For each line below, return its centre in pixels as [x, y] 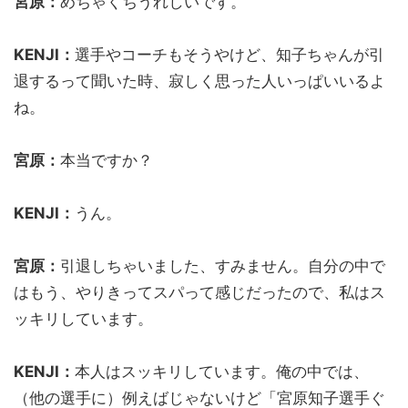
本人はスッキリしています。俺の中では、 [222, 371]
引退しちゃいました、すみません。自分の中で [223, 265]
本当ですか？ [107, 160]
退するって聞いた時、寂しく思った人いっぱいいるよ [199, 81]
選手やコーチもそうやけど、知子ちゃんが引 [229, 54]
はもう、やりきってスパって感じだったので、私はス [199, 292]
